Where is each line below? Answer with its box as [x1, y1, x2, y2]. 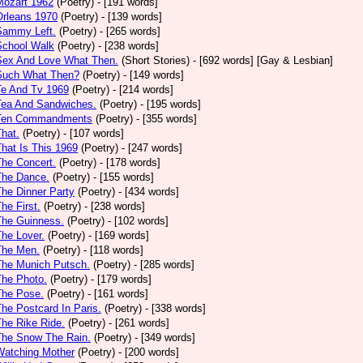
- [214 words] [113, 83, 173, 96]
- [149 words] [123, 69, 184, 81]
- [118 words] [83, 244, 143, 256]
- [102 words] [108, 215, 169, 227]
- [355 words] [136, 113, 197, 125]
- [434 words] [118, 186, 179, 198]
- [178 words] [100, 156, 160, 169]
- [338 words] [145, 302, 206, 314]
